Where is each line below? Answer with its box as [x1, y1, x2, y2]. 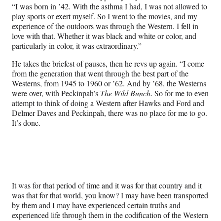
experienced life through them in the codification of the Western [12, 209, 208, 220]
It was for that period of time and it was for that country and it [12, 180, 202, 190]
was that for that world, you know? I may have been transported [12, 189, 208, 200]
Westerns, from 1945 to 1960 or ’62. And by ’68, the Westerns [12, 77, 206, 88]
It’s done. [12, 117, 40, 128]
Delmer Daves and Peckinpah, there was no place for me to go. [12, 107, 207, 118]
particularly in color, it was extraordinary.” [12, 40, 142, 51]
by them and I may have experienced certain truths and [12, 199, 181, 210]
